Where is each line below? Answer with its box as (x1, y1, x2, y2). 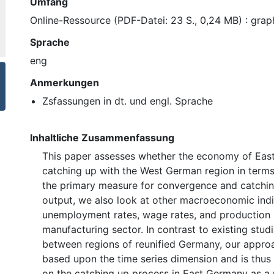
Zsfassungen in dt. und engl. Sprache (42, 94, 213, 107)
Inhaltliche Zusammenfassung (30, 131, 174, 144)
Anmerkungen (30, 76, 99, 89)
